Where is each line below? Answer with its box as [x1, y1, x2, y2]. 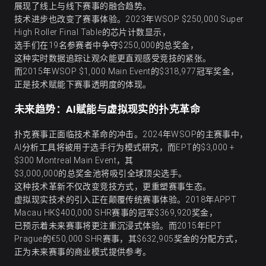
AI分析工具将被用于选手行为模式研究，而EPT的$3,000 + [14, 142, 235, 153]
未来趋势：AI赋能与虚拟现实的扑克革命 [14, 103, 200, 116]
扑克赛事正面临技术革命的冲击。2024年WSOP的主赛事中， [14, 129, 248, 140]
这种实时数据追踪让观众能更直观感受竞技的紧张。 [14, 53, 211, 64]
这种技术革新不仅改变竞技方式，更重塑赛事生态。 [14, 182, 211, 192]
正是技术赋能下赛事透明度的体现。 [14, 80, 151, 90]
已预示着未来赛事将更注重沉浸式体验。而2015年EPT [14, 221, 222, 231]
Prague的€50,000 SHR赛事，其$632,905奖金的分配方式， [14, 234, 242, 244]
